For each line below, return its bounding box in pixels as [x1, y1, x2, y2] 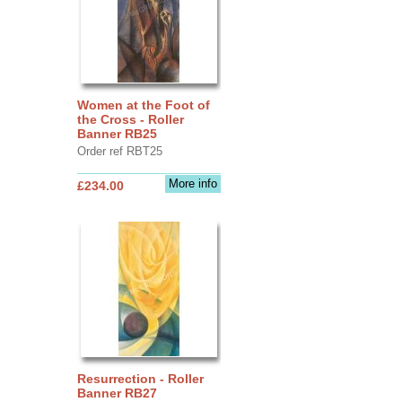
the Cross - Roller [76, 111, 184, 127]
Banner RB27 [76, 385, 157, 400]
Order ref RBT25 [76, 144, 162, 158]
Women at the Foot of [76, 97, 210, 112]
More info [168, 176, 217, 190]
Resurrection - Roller [76, 371, 204, 386]
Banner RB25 [76, 126, 157, 141]
